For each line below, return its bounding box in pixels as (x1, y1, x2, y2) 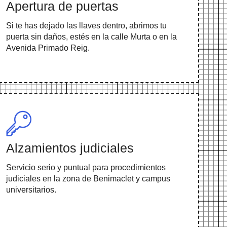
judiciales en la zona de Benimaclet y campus (6, 174, 170, 183)
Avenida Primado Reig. (6, 44, 90, 53)
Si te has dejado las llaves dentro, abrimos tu (6, 21, 167, 30)
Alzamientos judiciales (6, 141, 134, 156)
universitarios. (6, 185, 56, 195)
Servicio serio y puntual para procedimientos (6, 163, 166, 172)
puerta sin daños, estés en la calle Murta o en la (6, 32, 177, 42)
